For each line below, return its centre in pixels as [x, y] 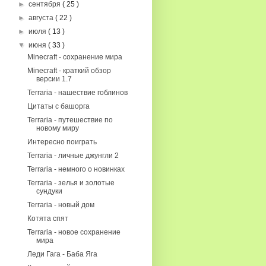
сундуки [49, 191]
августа [42, 18]
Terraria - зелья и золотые [71, 183]
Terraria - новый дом [61, 205]
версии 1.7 [54, 79]
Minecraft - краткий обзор [69, 71]
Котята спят [47, 218]
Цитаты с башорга [58, 106]
